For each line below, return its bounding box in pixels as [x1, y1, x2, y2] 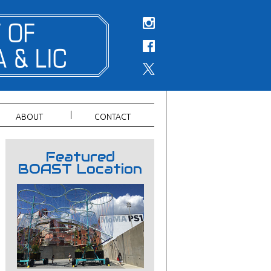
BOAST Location [18, 160, 142, 177]
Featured [45, 148, 115, 165]
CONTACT [94, 112, 131, 122]
